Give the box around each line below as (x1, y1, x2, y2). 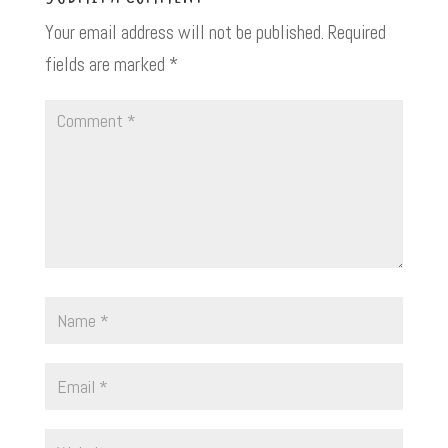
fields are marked (44, 52, 169, 77)
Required (327, 20, 386, 45)
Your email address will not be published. (44, 20, 324, 45)
